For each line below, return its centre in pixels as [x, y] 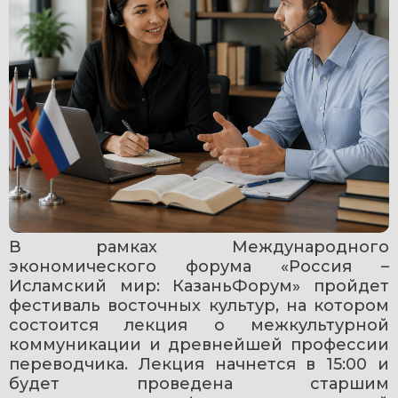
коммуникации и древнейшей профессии [199, 344]
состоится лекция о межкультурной [199, 325]
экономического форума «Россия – [199, 266]
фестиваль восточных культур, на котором [199, 305]
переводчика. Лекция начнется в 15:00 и [199, 364]
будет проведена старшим [199, 383]
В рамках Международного [199, 247]
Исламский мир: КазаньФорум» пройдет [199, 286]
